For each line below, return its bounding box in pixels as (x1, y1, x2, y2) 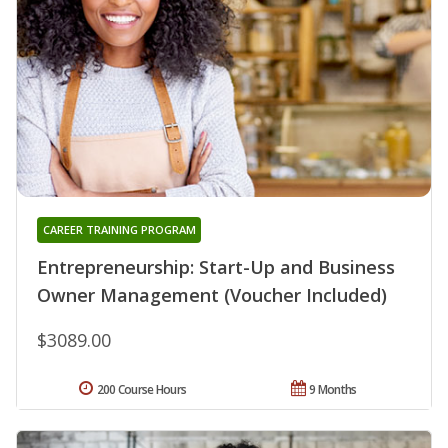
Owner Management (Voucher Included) (37, 282, 387, 307)
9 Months (309, 380, 357, 398)
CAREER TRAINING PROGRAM (42, 221, 196, 237)
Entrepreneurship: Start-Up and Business (37, 254, 395, 279)
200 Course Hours (96, 380, 187, 398)
